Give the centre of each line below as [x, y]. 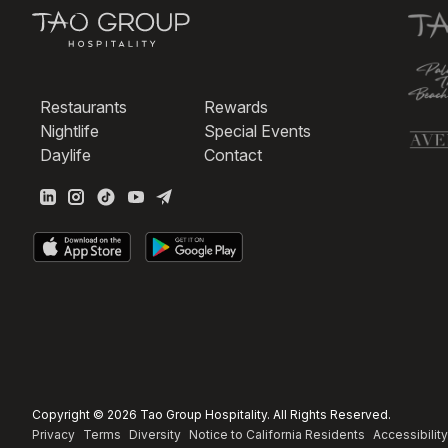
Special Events [257, 131]
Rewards [236, 107]
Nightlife [69, 131]
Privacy [53, 434]
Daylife [65, 155]
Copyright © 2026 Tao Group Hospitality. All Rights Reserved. [211, 414]
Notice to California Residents [277, 434]
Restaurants [83, 107]
